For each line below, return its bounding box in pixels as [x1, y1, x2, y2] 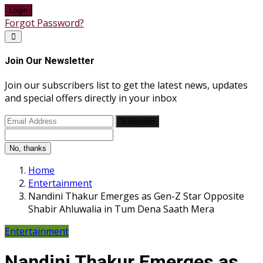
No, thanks [9, 144, 46, 153]
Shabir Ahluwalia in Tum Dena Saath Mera [28, 203, 214, 216]
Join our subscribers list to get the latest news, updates [5, 79, 248, 92]
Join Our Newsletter [5, 55, 95, 66]
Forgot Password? [5, 16, 84, 29]
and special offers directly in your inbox [5, 92, 177, 105]
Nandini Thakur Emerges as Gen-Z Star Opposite [28, 190, 244, 203]
